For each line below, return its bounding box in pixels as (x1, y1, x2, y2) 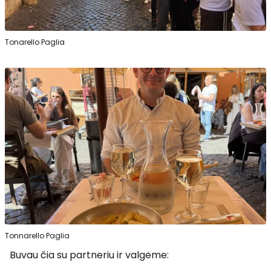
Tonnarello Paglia (5, 230, 70, 241)
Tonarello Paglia (5, 37, 65, 48)
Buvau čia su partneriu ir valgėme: (10, 248, 169, 263)
